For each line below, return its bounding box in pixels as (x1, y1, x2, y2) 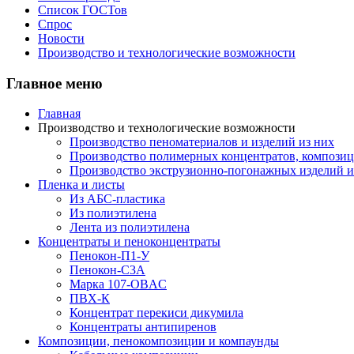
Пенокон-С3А (70, 263, 145, 277)
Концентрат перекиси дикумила (70, 306, 243, 320)
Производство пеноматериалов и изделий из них (70, 135, 334, 149)
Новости (38, 32, 85, 45)
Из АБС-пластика (70, 192, 165, 206)
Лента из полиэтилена (70, 220, 190, 235)
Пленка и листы (38, 178, 125, 192)
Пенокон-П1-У (70, 249, 149, 263)
